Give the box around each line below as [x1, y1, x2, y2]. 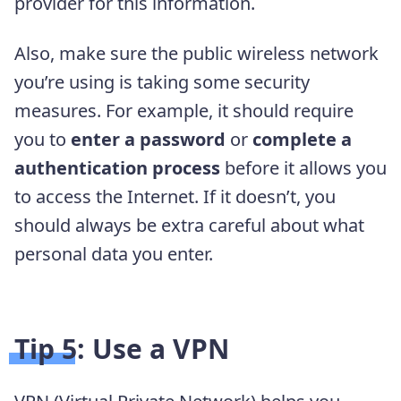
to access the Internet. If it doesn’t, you [14, 184, 336, 209]
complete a [252, 127, 352, 152]
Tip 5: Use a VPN [14, 330, 229, 368]
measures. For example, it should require [14, 98, 354, 124]
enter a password [71, 127, 226, 152]
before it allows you [220, 156, 387, 181]
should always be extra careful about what [14, 213, 364, 238]
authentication [14, 156, 148, 181]
